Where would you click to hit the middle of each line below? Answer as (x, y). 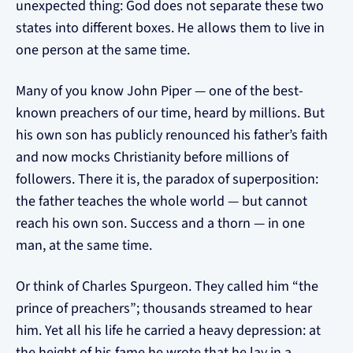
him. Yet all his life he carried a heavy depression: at (168, 331)
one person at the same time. (103, 50)
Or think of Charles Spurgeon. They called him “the (167, 286)
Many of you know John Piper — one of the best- (160, 91)
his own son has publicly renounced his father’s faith (172, 135)
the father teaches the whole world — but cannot (162, 201)
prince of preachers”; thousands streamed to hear (164, 308)
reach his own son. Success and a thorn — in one (160, 223)
